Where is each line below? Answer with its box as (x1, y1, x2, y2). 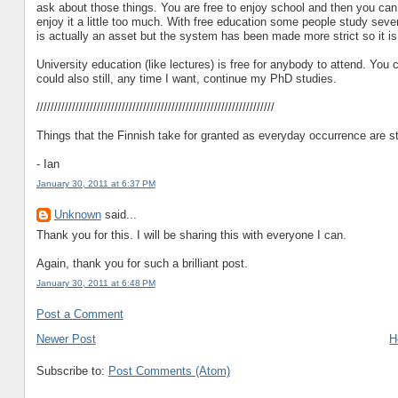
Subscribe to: (36, 364, 108, 378)
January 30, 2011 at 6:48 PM (36, 277, 155, 288)
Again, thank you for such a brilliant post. (36, 256, 248, 270)
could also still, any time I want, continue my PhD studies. (36, 71, 337, 85)
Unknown (53, 208, 101, 222)
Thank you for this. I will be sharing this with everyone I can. (36, 227, 346, 242)
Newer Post (36, 332, 96, 346)
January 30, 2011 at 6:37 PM (36, 178, 155, 188)
